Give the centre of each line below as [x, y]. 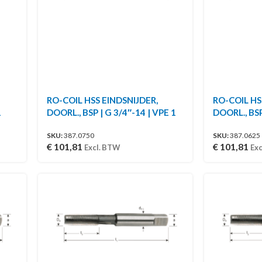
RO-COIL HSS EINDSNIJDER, [102, 100]
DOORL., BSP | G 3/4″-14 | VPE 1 [111, 112]
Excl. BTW [102, 147]
